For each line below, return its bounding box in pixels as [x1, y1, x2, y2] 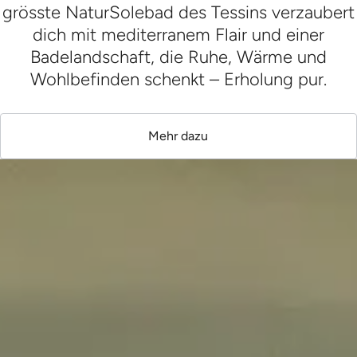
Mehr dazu [148, 128, 209, 144]
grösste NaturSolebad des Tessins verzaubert [2, 2, 355, 24]
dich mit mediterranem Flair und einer [32, 24, 324, 46]
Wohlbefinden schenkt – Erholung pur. [29, 69, 327, 91]
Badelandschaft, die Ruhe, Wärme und [29, 46, 327, 69]
